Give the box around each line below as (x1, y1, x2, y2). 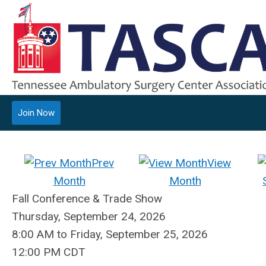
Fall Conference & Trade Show (12, 192, 162, 205)
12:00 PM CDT (12, 245, 85, 259)
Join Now (18, 107, 55, 118)
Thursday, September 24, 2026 (12, 210, 166, 223)
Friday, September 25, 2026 (70, 227, 208, 241)
